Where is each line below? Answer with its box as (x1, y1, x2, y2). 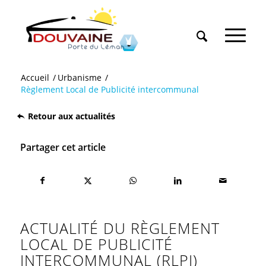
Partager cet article (20, 141, 106, 154)
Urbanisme (57, 72, 102, 83)
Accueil (20, 72, 49, 83)
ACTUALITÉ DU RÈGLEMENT (20, 218, 220, 238)
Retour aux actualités (27, 110, 115, 122)
